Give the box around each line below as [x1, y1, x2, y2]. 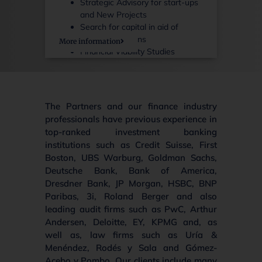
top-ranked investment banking [45, 126, 217, 137]
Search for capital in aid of [80, 22, 179, 33]
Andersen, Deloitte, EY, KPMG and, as [45, 216, 217, 227]
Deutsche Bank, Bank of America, [45, 164, 217, 176]
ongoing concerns [80, 34, 147, 45]
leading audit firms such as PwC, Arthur [45, 203, 217, 215]
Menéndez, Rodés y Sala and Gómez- [45, 242, 217, 253]
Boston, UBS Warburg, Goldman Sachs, [45, 151, 217, 163]
